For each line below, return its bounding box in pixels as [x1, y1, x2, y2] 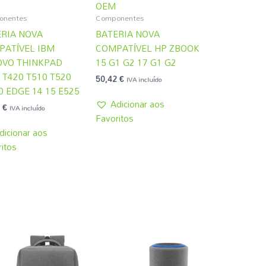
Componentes [96, 10, 144, 26]
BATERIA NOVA [96, 24, 160, 43]
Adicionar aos [110, 94, 164, 113]
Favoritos [96, 109, 134, 127]
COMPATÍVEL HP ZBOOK [96, 39, 199, 57]
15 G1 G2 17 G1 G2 [96, 53, 176, 71]
